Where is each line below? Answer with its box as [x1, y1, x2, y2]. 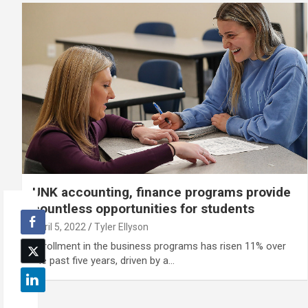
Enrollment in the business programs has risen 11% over [32, 239, 286, 252]
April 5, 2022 [32, 221, 86, 232]
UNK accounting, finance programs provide [32, 184, 291, 200]
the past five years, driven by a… [32, 254, 175, 267]
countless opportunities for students [32, 200, 254, 217]
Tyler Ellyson [94, 221, 148, 232]
